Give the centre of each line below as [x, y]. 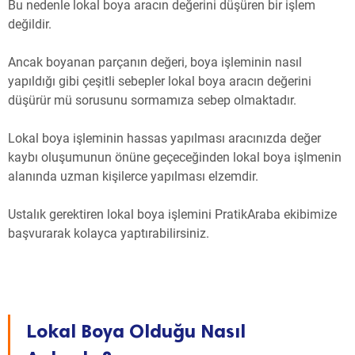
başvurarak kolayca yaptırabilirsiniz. [109, 234]
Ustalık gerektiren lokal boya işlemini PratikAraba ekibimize [172, 215]
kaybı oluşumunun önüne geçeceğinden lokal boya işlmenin [175, 158]
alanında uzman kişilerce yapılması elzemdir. [133, 177]
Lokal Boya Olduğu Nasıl [136, 331]
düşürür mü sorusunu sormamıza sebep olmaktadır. [152, 101]
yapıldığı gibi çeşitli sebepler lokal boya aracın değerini [160, 82]
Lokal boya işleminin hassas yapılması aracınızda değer [164, 139]
